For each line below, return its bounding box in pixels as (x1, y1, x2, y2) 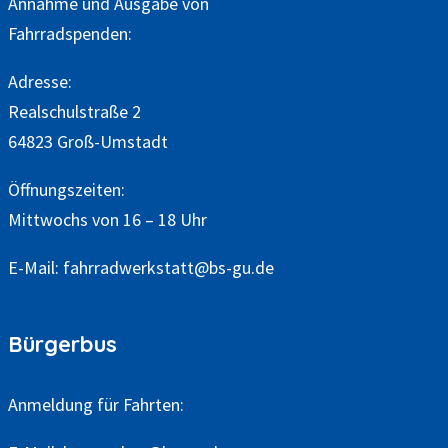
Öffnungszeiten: (8, 177, 125, 201)
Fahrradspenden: (8, 21, 132, 45)
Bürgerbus (8, 329, 117, 358)
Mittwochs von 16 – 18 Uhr (8, 207, 207, 231)
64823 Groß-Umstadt (8, 129, 168, 153)
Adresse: (8, 69, 72, 93)
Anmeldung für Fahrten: (8, 393, 184, 417)
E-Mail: (8, 255, 63, 279)
